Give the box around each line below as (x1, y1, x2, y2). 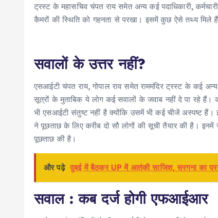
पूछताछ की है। (34, 134, 77, 144)
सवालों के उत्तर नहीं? (34, 54, 146, 73)
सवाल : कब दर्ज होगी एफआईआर (34, 189, 208, 208)
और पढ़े (44, 163, 65, 172)
